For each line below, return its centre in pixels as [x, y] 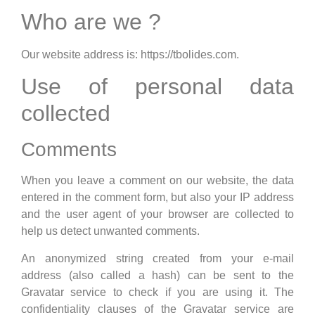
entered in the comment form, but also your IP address [157, 198]
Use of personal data [157, 87]
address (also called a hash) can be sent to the [157, 275]
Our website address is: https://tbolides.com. [130, 55]
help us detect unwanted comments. [110, 231]
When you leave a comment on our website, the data [157, 181]
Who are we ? [91, 22]
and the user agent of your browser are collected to [157, 214]
